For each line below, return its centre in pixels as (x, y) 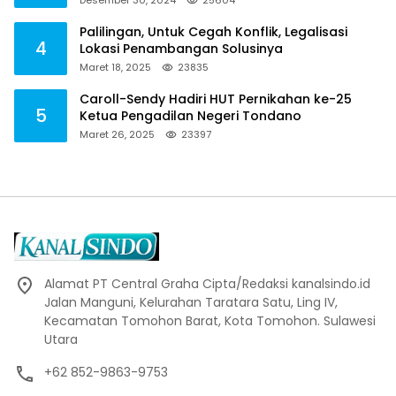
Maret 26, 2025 (117, 134)
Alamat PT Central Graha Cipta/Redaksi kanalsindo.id (207, 283)
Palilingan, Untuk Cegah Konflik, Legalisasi (213, 31)
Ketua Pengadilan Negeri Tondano (190, 115)
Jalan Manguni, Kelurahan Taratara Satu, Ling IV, (191, 302)
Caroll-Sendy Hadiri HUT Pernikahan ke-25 (216, 99)
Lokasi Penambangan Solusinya (181, 48)
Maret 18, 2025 (115, 67)
